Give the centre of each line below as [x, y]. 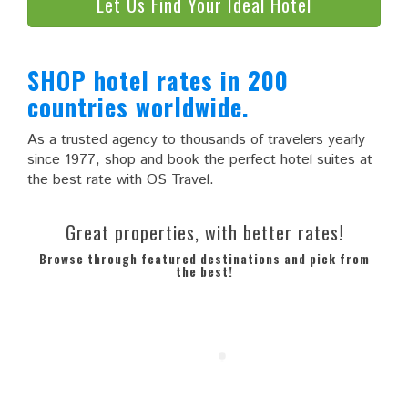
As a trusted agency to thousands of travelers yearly [196, 139]
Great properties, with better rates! [204, 232]
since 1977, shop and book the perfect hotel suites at [200, 159]
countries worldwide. [138, 106]
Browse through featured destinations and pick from [204, 258]
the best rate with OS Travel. [121, 179]
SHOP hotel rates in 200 [158, 80]
